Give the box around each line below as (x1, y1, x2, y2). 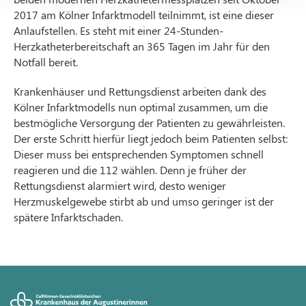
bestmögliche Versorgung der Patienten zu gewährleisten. (14, 115, 285, 130)
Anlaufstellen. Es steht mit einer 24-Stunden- (14, 23, 223, 38)
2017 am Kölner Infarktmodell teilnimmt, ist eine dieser (14, 8, 274, 22)
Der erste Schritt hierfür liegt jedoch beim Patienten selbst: (14, 131, 288, 145)
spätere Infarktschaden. (14, 210, 123, 224)
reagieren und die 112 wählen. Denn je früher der (14, 163, 247, 177)
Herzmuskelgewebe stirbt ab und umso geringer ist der (14, 194, 274, 208)
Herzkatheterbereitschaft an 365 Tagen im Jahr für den (14, 39, 270, 53)
